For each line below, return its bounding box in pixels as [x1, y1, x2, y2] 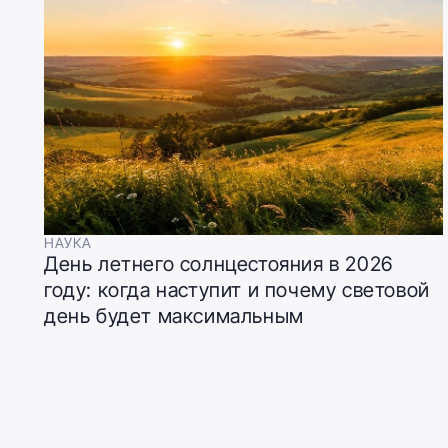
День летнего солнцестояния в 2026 [44, 251, 393, 276]
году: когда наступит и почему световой [44, 277, 430, 302]
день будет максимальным [44, 303, 304, 328]
